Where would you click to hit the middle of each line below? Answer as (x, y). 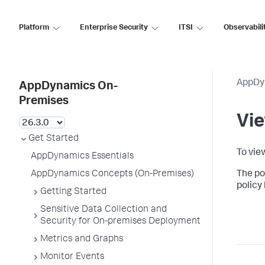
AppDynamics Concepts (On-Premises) (112, 174)
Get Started (54, 139)
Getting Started (73, 192)
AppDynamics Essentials (82, 157)
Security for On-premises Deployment (120, 222)
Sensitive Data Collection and (104, 210)
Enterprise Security (114, 28)
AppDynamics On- (68, 87)
